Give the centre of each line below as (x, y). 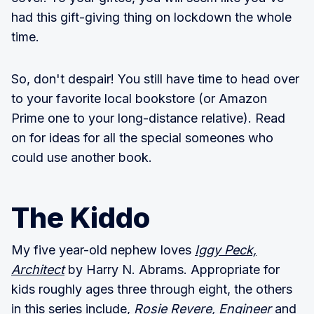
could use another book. (82, 157)
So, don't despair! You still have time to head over (155, 78)
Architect (38, 269)
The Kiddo (81, 217)
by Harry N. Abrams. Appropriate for (172, 269)
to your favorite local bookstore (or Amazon (139, 98)
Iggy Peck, (226, 250)
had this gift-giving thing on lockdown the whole (151, 17)
